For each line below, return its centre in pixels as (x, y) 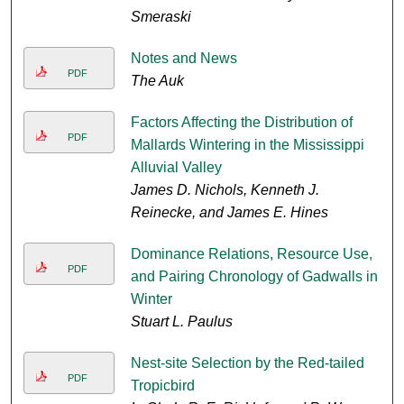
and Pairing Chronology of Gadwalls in (254, 277)
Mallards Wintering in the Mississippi (247, 145)
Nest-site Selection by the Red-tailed (247, 363)
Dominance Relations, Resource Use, (251, 254)
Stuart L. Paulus (181, 322)
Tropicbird (162, 386)
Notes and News (184, 59)
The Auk (157, 81)
